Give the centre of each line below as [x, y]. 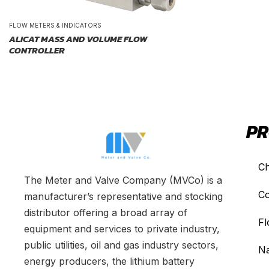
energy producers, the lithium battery [109, 261]
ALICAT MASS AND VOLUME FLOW [78, 39]
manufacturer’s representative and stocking [123, 196]
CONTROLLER [37, 50]
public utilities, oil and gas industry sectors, [121, 245]
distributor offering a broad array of [106, 212]
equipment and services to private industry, [122, 228]
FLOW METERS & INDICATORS [55, 26]
